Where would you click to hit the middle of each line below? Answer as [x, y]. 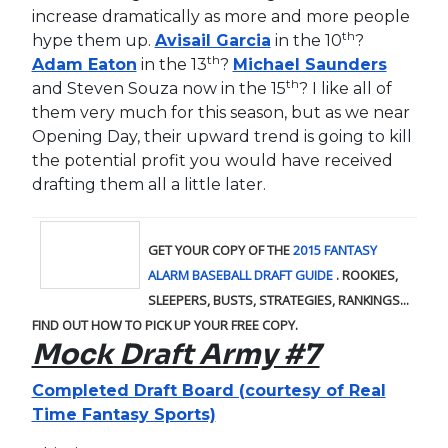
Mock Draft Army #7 [175, 354]
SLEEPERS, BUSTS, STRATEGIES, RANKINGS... [278, 299]
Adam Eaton [84, 64]
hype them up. [93, 40]
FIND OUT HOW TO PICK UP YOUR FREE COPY [163, 324]
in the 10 [306, 40]
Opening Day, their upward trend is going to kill [221, 136]
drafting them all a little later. [148, 184]
